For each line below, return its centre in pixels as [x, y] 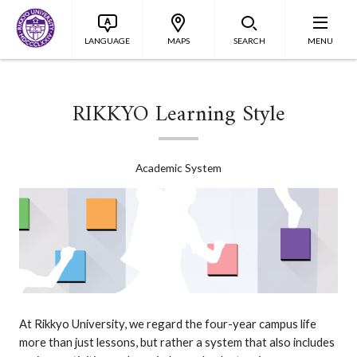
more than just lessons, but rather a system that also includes [177, 342]
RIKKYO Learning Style [178, 115]
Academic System [178, 168]
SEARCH [249, 40]
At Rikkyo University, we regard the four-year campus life [167, 324]
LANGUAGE [108, 40]
